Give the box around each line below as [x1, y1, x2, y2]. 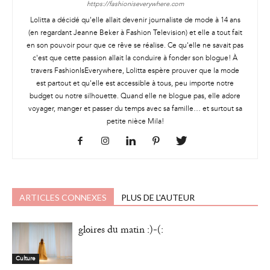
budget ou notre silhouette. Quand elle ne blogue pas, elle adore [30, 92, 240, 100]
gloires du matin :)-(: [78, 222, 163, 240]
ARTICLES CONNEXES [19, 192, 107, 202]
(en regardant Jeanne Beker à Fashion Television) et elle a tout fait [28, 28, 242, 37]
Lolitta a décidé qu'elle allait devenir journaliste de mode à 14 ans [30, 16, 240, 24]
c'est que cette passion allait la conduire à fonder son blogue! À [33, 54, 237, 62]
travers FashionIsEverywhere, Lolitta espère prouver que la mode [31, 66, 239, 75]
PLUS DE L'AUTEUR [121, 192, 195, 202]
